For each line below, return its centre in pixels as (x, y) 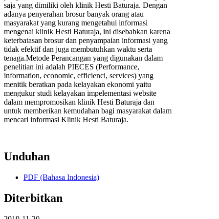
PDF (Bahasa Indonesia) (61, 177)
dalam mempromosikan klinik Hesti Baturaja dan (79, 102)
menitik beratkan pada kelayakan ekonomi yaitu (77, 84)
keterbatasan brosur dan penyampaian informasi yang (86, 40)
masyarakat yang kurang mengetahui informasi (76, 22)
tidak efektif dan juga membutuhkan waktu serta (78, 49)
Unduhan (27, 157)
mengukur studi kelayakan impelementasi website (80, 93)
